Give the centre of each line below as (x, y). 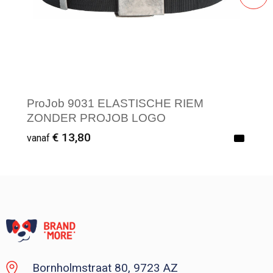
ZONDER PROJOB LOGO (96, 118)
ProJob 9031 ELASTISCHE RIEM (115, 104)
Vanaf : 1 (67, 203)
